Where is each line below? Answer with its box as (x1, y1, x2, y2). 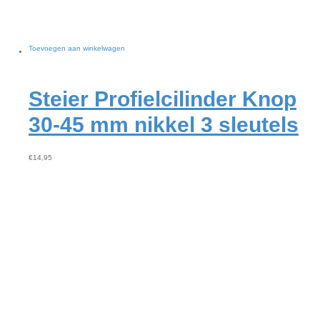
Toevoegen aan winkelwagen (29, 44, 125, 52)
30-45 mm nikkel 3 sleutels (29, 113, 299, 136)
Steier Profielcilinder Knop (29, 87, 296, 111)
